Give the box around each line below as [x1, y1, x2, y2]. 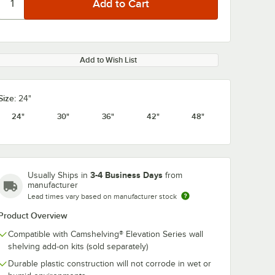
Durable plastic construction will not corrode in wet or [8, 259, 211, 268]
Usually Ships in [28, 171, 90, 180]
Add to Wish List [79, 55, 137, 64]
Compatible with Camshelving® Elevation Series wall [8, 230, 203, 239]
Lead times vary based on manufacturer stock [28, 192, 177, 201]
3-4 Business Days [90, 170, 163, 180]
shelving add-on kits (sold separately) [8, 242, 148, 251]
